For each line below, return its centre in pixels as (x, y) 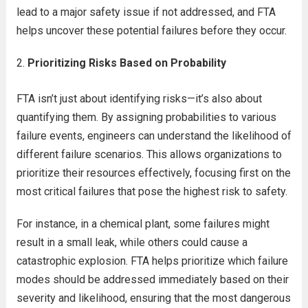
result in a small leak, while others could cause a (132, 242)
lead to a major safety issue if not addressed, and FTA (146, 12)
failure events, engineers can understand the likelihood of (154, 136)
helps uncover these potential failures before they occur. (151, 31)
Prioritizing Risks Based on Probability (126, 63)
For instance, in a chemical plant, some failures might (143, 224)
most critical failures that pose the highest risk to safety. (152, 191)
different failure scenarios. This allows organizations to (149, 154)
